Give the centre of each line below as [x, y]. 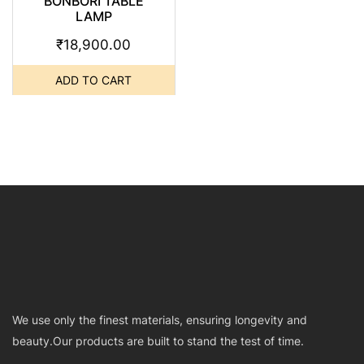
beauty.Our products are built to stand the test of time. [158, 340]
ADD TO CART [94, 80]
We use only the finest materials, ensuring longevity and [160, 319]
